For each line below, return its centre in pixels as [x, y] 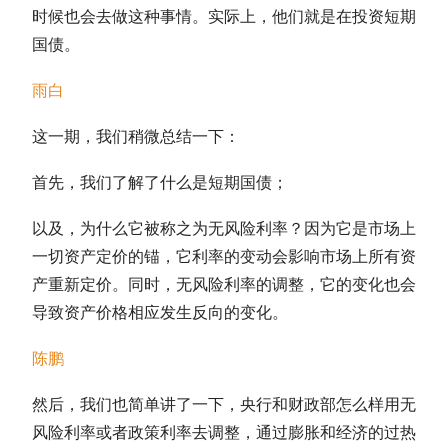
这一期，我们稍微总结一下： [136, 136]
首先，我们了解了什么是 [120, 182]
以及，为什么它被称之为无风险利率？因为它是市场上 [224, 228]
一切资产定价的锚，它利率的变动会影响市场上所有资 [224, 256]
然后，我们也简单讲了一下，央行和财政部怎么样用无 [224, 404]
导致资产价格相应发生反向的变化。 [160, 312]
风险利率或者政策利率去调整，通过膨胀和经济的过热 [224, 432]
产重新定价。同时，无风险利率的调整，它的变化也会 [224, 284]
